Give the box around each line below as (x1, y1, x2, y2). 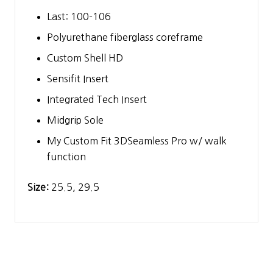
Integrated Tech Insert (47, 94, 147, 104)
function (47, 151, 86, 161)
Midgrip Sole (47, 115, 104, 125)
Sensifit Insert (47, 73, 108, 83)
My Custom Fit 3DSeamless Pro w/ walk (47, 135, 227, 146)
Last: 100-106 (47, 11, 111, 21)
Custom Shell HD (47, 52, 123, 63)
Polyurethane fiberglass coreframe (47, 32, 203, 42)
